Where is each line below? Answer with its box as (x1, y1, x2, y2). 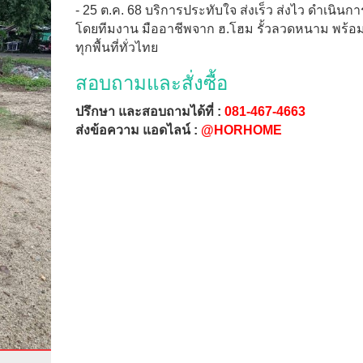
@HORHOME (200, 123, 282, 137)
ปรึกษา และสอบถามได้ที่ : (75, 105, 224, 118)
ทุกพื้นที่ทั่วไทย (75, 41, 158, 54)
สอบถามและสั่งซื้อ (75, 72, 228, 94)
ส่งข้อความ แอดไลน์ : (75, 123, 201, 137)
